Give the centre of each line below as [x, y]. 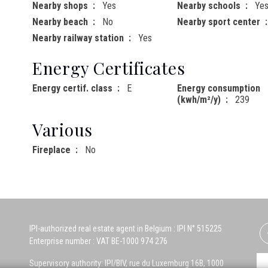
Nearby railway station [78, 38]
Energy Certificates [109, 68]
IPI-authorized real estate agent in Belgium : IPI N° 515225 [126, 229]
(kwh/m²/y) [199, 100]
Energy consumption [218, 89]
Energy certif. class [72, 89]
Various [63, 130]
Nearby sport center [218, 22]
